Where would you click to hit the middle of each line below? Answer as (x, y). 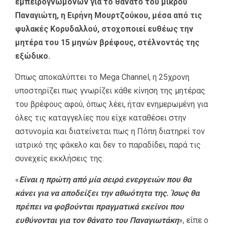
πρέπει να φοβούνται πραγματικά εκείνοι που (99, 207)
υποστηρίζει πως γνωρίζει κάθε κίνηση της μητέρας (110, 91)
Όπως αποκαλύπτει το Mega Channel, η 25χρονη (102, 77)
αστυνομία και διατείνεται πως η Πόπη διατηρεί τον (110, 132)
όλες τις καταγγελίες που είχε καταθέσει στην (101, 118)
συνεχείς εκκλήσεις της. (60, 159)
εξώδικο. (33, 56)
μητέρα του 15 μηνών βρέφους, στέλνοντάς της (107, 43)
